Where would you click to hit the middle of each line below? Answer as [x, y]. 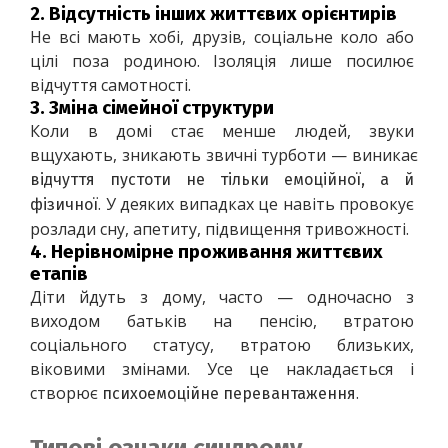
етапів [59, 273]
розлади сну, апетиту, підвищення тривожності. [219, 228]
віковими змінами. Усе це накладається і [224, 368]
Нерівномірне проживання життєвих [217, 251]
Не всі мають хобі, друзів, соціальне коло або [224, 36]
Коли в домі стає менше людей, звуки [224, 130]
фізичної [64, 204]
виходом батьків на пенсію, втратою [224, 320]
